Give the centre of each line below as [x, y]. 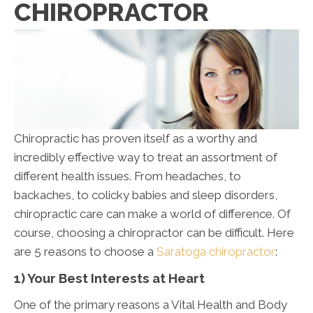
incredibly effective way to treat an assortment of [146, 157]
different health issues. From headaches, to [128, 176]
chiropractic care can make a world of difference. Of [152, 213]
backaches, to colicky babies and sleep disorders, [146, 195]
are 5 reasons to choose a [85, 251]
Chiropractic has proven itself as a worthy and [136, 138]
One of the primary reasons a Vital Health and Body [151, 304]
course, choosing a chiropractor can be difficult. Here [154, 232]
